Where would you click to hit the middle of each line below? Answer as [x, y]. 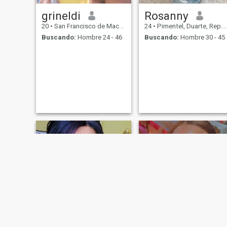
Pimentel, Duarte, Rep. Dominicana [189, 26]
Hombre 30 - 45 [202, 37]
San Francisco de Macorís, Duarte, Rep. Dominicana [86, 26]
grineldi [61, 15]
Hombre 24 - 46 [99, 37]
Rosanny [166, 15]
